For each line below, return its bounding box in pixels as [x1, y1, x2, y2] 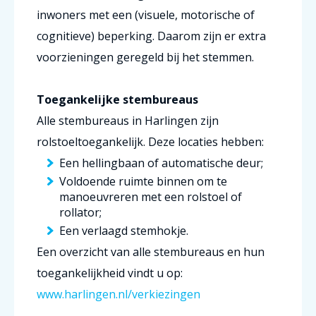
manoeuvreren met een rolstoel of [59, 189, 242, 205]
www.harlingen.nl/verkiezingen [37, 286, 200, 302]
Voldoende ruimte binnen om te [59, 174, 227, 189]
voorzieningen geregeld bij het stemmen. [37, 49, 254, 65]
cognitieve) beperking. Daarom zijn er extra [37, 28, 266, 44]
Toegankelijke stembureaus [37, 92, 198, 107]
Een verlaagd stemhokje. [59, 223, 188, 238]
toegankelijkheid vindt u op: [37, 265, 183, 281]
